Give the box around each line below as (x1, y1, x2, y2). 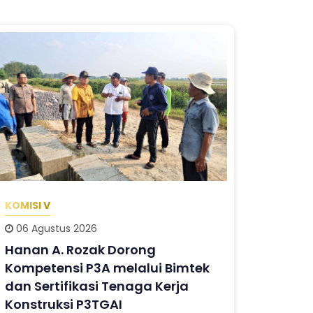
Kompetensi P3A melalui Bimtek (5, 259, 210, 277)
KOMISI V (5, 198, 51, 213)
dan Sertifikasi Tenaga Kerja (5, 277, 189, 295)
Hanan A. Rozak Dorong (5, 240, 156, 259)
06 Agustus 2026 (13, 221, 98, 235)
